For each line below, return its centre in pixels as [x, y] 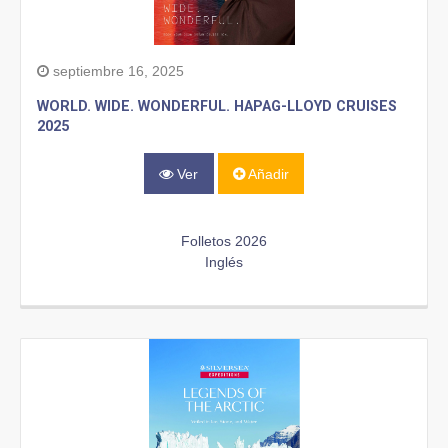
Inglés [224, 261]
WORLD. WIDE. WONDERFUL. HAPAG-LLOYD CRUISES [217, 107]
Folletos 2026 [224, 240]
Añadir [266, 173]
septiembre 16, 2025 [116, 71]
